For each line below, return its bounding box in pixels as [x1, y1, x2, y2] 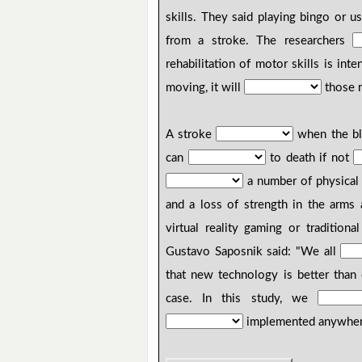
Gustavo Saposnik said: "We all [166, 246, 341, 259]
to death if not [265, 152, 354, 165]
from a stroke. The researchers [166, 35, 353, 48]
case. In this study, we [166, 293, 318, 305]
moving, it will [166, 82, 245, 95]
